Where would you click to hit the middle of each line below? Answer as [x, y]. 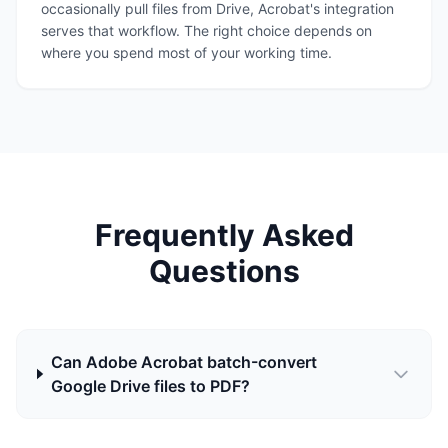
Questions [224, 271]
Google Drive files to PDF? [150, 386]
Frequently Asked [224, 235]
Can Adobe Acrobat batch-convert [183, 362]
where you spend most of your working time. [186, 52]
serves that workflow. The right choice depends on [206, 30]
